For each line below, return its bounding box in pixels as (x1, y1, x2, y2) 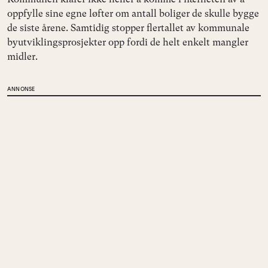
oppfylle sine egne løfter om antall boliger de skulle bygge (7, 8, 259, 20)
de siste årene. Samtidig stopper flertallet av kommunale (7, 22, 249, 34)
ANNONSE (7, 86, 35, 93)
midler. (7, 51, 38, 63)
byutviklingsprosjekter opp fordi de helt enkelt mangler (7, 36, 248, 48)
